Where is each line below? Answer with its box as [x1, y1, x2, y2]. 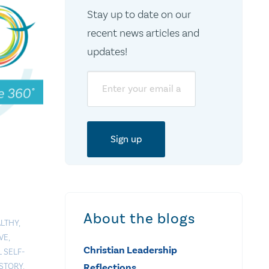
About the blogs [83, 210, 195, 227]
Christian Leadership [83, 243, 177, 256]
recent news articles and [86, 26, 199, 40]
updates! [86, 44, 127, 58]
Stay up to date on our [86, 7, 191, 21]
